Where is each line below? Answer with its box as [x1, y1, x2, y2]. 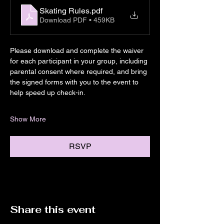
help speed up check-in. [10, 88, 85, 96]
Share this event [10, 203, 95, 216]
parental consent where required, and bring [10, 67, 149, 75]
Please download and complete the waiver [10, 46, 145, 54]
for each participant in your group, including [10, 57, 149, 65]
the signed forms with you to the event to [10, 78, 140, 86]
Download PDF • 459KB [39, 15, 114, 24]
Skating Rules [39, 5, 89, 15]
